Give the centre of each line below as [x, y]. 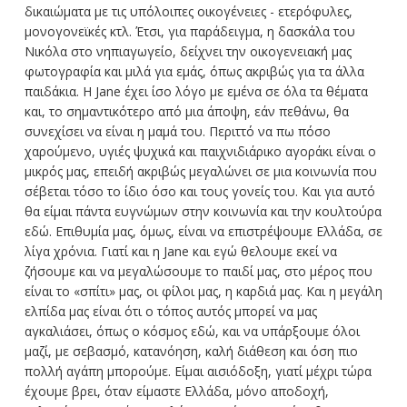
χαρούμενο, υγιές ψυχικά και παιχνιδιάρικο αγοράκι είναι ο [200, 151]
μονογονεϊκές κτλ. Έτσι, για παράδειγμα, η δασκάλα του [189, 31]
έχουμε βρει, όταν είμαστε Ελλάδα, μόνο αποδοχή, [176, 391]
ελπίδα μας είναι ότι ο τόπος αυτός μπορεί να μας [170, 311]
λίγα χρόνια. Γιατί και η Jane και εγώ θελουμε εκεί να [180, 251]
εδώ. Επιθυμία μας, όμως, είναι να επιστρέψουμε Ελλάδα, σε [203, 231]
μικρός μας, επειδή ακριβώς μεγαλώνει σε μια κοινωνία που [200, 171]
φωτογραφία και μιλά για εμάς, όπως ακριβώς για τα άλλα [194, 71]
